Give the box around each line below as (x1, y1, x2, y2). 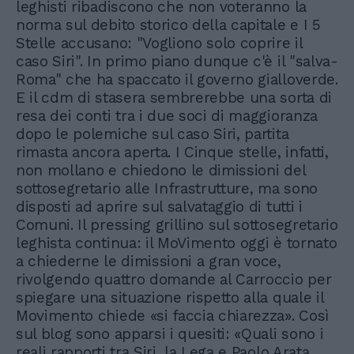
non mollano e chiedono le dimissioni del (16, 161, 306, 179)
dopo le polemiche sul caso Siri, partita (16, 125, 289, 143)
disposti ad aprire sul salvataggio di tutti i (16, 198, 303, 216)
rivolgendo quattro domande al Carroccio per (16, 270, 332, 288)
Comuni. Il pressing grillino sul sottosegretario (16, 216, 338, 234)
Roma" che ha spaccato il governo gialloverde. (16, 70, 338, 88)
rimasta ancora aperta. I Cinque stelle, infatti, (16, 143, 329, 161)
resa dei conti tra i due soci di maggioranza (16, 107, 318, 125)
